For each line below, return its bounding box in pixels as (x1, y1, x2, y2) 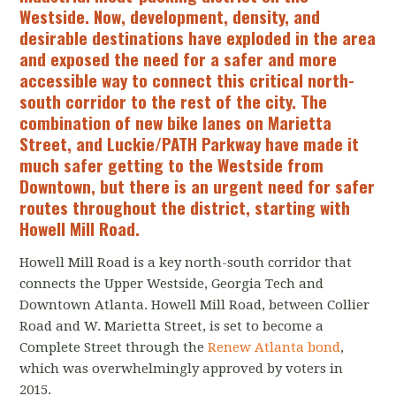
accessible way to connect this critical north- (19, 67, 355, 93)
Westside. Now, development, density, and (19, 4, 321, 29)
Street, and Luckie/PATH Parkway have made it (19, 131, 360, 156)
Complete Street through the (19, 339, 209, 356)
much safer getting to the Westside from (19, 152, 324, 178)
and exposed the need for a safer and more (19, 46, 338, 72)
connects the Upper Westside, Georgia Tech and (19, 276, 324, 293)
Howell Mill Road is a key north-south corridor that (19, 255, 353, 271)
